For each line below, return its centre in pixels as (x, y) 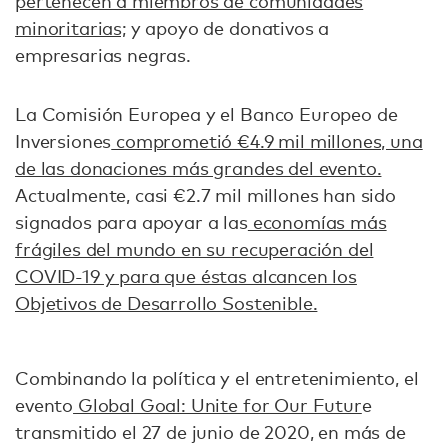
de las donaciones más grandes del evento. (198, 168)
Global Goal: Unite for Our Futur (217, 405)
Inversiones (63, 141)
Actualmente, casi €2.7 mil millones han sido (205, 195)
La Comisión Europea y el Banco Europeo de (206, 114)
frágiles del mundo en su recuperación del (194, 249)
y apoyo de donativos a (227, 28)
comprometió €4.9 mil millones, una (267, 141)
